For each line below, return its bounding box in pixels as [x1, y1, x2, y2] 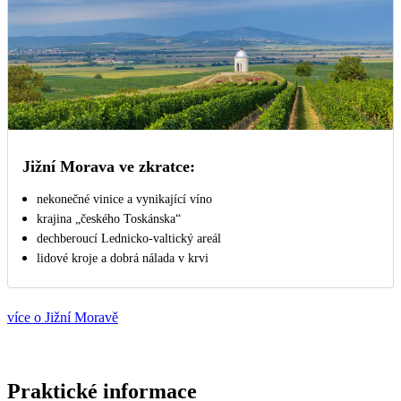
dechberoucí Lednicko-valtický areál [37, 232, 221, 246]
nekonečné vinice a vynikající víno [37, 192, 212, 207]
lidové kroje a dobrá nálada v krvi [37, 252, 209, 266]
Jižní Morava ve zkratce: [22, 158, 195, 176]
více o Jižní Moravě [7, 310, 118, 326]
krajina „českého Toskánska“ [37, 212, 181, 226]
